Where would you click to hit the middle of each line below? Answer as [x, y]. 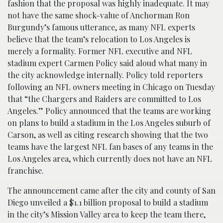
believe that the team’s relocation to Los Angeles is [99, 39]
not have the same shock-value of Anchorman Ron [99, 15]
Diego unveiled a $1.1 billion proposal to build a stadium [108, 202]
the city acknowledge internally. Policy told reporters [105, 75]
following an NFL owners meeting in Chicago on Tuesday [111, 87]
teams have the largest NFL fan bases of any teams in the [110, 147]
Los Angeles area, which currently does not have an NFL [110, 159]
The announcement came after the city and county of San [111, 190]
